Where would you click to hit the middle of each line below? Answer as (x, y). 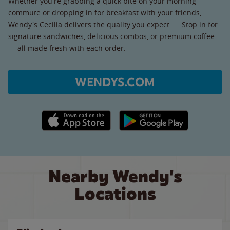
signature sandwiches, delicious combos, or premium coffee (111, 36)
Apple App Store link (76, 116)
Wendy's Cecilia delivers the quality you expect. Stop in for (113, 24)
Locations (115, 194)
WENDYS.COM (115, 82)
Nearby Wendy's (115, 176)
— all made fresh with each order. (67, 48)
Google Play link (146, 116)
